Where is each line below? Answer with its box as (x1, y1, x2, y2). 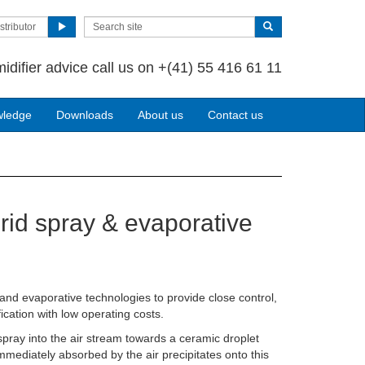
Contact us (208, 108, 263, 121)
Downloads (56, 108, 113, 121)
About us (138, 108, 183, 121)
